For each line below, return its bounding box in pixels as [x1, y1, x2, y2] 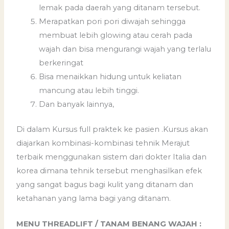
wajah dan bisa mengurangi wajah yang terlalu [39, 44, 212, 54]
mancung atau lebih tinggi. [39, 86, 140, 96]
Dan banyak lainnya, [39, 100, 114, 109]
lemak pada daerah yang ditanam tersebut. [39, 3, 201, 13]
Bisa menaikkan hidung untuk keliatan [39, 72, 182, 82]
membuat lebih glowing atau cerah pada [39, 31, 193, 40]
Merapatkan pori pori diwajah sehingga [39, 17, 186, 27]
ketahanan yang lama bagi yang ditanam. [16, 194, 171, 203]
